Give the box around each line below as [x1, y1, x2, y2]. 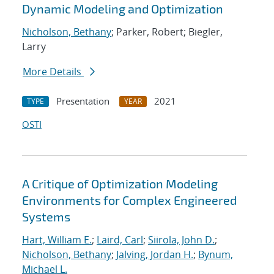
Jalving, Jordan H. [116, 248, 193, 262]
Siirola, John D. [148, 233, 215, 247]
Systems [22, 209, 70, 224]
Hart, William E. [22, 233, 92, 247]
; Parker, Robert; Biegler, [111, 25, 223, 39]
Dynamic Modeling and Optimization [22, 1, 223, 17]
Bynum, [198, 248, 233, 262]
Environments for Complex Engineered [22, 193, 237, 208]
